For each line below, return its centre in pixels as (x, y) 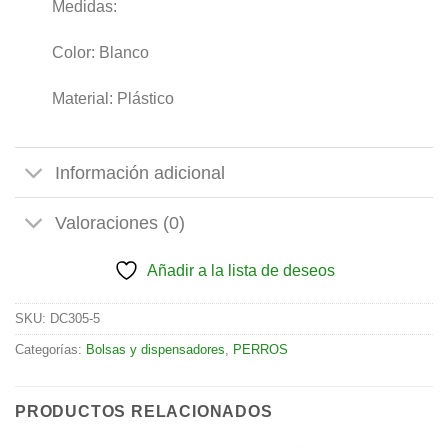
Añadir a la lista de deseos (240, 270)
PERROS (260, 350)
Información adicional (140, 172)
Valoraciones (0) (120, 223)
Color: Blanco (100, 52)
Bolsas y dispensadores (155, 350)
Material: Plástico (112, 98)
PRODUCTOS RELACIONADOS (144, 412)
